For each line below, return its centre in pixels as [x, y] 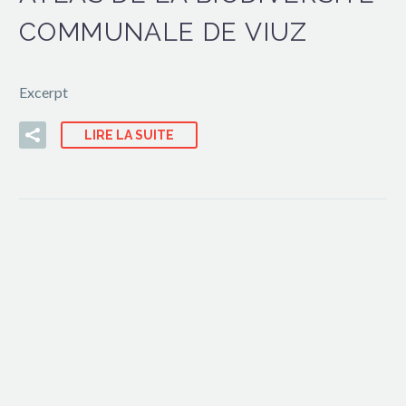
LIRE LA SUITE [129, 135]
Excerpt [43, 92]
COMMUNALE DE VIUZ [164, 33]
